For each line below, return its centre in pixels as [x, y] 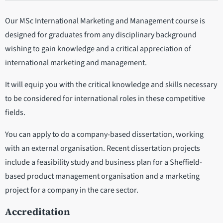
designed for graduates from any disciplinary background [101, 35]
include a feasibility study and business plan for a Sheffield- [104, 162]
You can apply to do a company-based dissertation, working [104, 134]
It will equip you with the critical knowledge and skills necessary [111, 84]
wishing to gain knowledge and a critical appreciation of [98, 49]
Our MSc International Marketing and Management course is [105, 21]
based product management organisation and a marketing [102, 176]
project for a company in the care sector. [72, 190]
